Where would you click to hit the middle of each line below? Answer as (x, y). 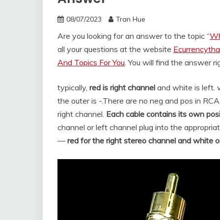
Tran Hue (131, 19)
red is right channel (122, 87)
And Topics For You (91, 62)
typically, (73, 87)
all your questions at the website (115, 49)
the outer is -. (80, 101)
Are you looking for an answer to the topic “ (134, 36)
